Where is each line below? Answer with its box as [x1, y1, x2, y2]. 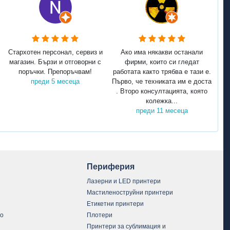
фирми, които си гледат [124, 58, 199, 66]
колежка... [146, 97, 178, 105]
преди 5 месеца [31, 78, 80, 86]
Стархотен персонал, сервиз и [8, 48, 103, 56]
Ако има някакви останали [121, 48, 203, 56]
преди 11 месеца [136, 107, 188, 115]
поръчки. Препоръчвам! [18, 68, 92, 76]
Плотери [87, 211, 113, 219]
